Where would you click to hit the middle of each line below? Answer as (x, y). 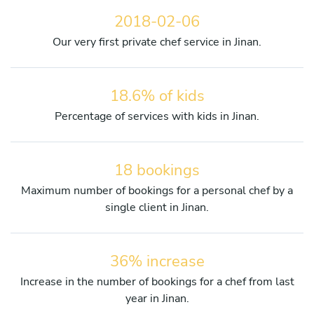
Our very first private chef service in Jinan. (157, 42)
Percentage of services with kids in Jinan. (157, 116)
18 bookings (157, 170)
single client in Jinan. (157, 207)
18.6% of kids (157, 96)
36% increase (157, 261)
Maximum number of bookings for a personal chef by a (157, 190)
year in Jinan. (157, 298)
